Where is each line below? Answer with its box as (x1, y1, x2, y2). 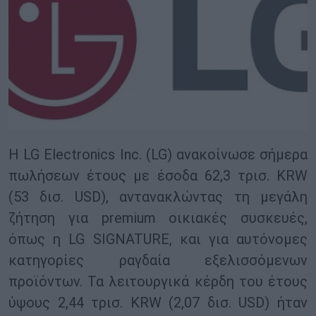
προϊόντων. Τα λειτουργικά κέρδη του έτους (8, 273, 308, 291)
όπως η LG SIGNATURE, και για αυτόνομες (8, 231, 308, 248)
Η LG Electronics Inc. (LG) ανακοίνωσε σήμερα (8, 146, 308, 164)
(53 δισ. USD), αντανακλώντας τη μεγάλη (8, 188, 308, 206)
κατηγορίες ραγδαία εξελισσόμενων (8, 252, 308, 269)
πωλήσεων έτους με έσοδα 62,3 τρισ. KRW (8, 167, 308, 185)
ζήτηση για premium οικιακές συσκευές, (8, 209, 308, 227)
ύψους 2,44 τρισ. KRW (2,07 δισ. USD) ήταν (8, 294, 308, 312)
